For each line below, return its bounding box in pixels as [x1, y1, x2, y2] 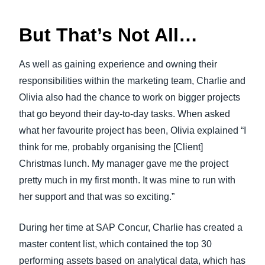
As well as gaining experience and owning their [19, 59, 217, 69]
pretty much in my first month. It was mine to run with [19, 175, 235, 185]
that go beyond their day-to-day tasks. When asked [19, 109, 230, 119]
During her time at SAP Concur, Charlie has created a [19, 222, 243, 232]
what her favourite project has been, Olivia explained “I [19, 125, 246, 135]
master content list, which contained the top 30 [19, 239, 212, 249]
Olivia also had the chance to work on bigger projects [19, 92, 240, 102]
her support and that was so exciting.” [19, 192, 174, 202]
